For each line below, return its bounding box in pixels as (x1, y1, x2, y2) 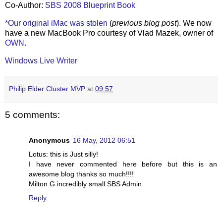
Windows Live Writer (5, 56, 77, 65)
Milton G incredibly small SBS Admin (29, 179, 142, 188)
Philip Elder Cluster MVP (9, 84, 85, 93)
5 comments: (5, 109, 60, 120)
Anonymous (29, 136, 70, 144)
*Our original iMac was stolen (5, 18, 108, 27)
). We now (176, 18, 212, 27)
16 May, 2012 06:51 (73, 136, 135, 144)
